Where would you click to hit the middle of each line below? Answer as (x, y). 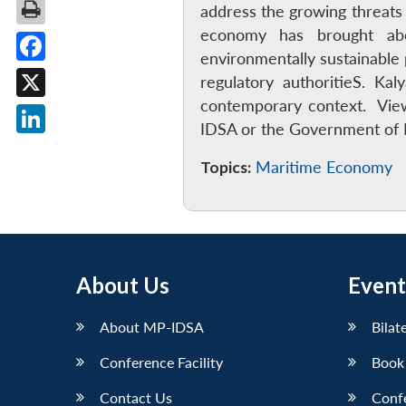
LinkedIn (61, 147)
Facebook (65, 75)
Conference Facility (161, 362)
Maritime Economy (324, 167)
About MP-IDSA (152, 326)
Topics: (225, 167)
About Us (123, 285)
